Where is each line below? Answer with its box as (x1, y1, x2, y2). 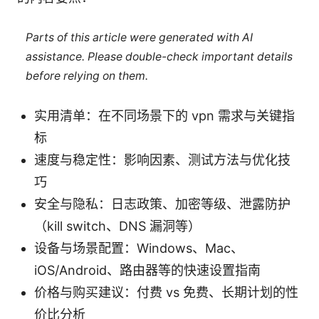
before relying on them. (25, 68, 148, 83)
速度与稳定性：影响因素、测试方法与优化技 (34, 152, 291, 168)
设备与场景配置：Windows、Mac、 (34, 241, 244, 256)
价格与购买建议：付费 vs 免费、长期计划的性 (34, 285, 298, 300)
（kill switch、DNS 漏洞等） (34, 219, 201, 234)
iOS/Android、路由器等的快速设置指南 (34, 263, 261, 278)
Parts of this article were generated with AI (25, 30, 253, 44)
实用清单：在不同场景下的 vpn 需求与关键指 (34, 108, 295, 124)
